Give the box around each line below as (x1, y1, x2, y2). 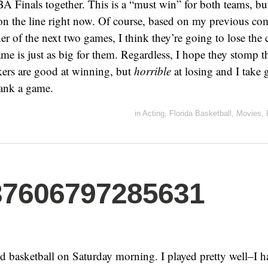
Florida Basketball (169, 109, 232, 118)
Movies (236, 109, 261, 118)
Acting (142, 109, 165, 118)
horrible (134, 63, 171, 78)
